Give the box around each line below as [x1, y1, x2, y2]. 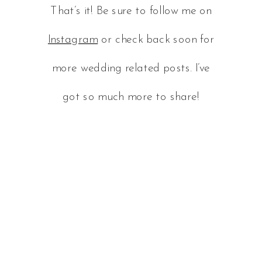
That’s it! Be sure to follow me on [50, 5, 212, 18]
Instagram [47, 33, 98, 46]
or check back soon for [98, 33, 215, 46]
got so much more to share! [63, 91, 199, 104]
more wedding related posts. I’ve [51, 62, 211, 75]
